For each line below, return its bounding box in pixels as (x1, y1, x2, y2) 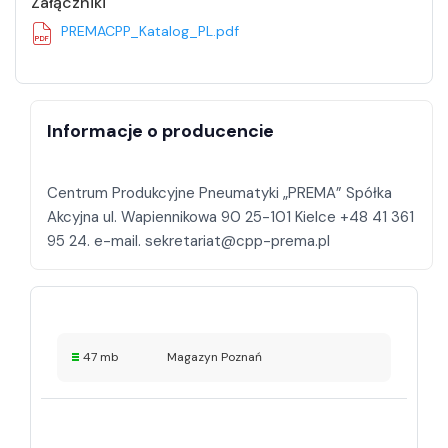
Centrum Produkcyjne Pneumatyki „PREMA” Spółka (47, 182, 392, 203)
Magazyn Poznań (167, 349, 262, 366)
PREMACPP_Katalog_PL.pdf (61, 21, 239, 40)
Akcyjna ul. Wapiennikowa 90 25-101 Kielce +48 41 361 (47, 206, 414, 227)
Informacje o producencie (47, 118, 274, 143)
